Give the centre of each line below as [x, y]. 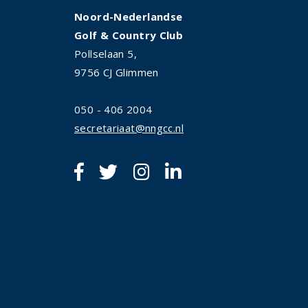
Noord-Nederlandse [129, 16]
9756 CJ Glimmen [117, 72]
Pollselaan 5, [106, 53]
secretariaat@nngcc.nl [129, 128]
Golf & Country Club [129, 35]
